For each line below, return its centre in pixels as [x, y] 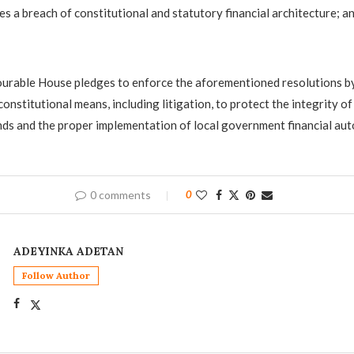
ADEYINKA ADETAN [68, 252]
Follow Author [56, 276]
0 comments [120, 195]
